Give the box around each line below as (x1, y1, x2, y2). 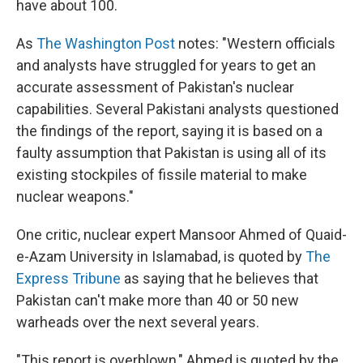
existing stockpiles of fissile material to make (16, 165, 307, 183)
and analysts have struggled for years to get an (16, 56, 316, 74)
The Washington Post (36, 34, 175, 52)
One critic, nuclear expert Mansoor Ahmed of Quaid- (16, 225, 347, 243)
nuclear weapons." (16, 187, 134, 205)
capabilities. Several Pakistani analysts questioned (16, 100, 339, 117)
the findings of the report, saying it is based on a (16, 122, 322, 139)
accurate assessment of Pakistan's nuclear (16, 78, 294, 96)
